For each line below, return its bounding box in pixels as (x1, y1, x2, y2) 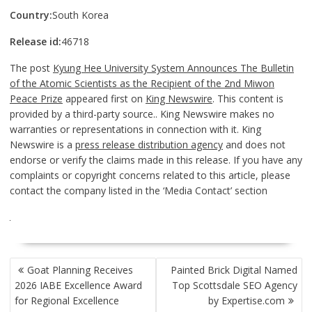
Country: (9, 8, 52, 22)
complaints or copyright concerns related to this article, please (9, 169, 290, 182)
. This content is (212, 92, 283, 106)
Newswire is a (9, 138, 75, 152)
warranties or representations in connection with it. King (9, 123, 261, 136)
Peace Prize (9, 92, 63, 106)
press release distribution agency (75, 138, 223, 152)
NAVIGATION (8, 270, 72, 291)
